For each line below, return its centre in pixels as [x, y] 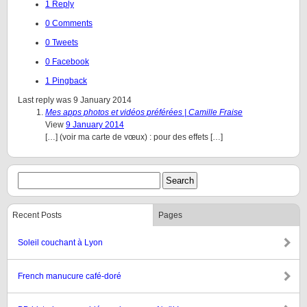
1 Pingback [66, 81]
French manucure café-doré [70, 276]
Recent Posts [37, 215]
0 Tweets [62, 42]
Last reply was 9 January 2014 [75, 100]
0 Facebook [67, 62]
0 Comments [69, 23]
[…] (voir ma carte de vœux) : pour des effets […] [134, 137]
